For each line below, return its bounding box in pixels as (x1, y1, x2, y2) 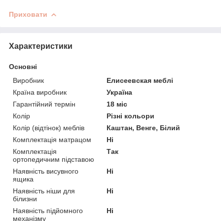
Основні (9, 62, 37, 71)
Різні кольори (107, 111, 155, 120)
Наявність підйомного (13, 206, 83, 215)
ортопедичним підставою (13, 155, 94, 163)
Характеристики (9, 41, 73, 50)
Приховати (9, 10, 47, 18)
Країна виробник (13, 88, 67, 96)
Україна (107, 88, 133, 96)
